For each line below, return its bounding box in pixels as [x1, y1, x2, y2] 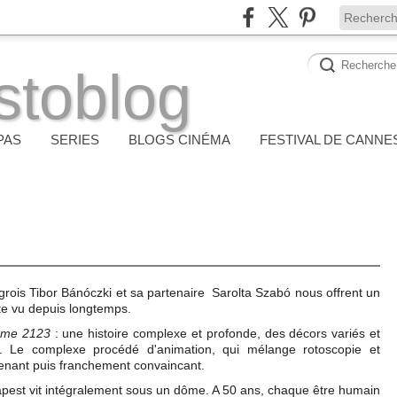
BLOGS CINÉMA [128, 132, 230, 147]
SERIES [51, 132, 99, 147]
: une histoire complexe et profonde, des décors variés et [50, 326, 381, 340]
